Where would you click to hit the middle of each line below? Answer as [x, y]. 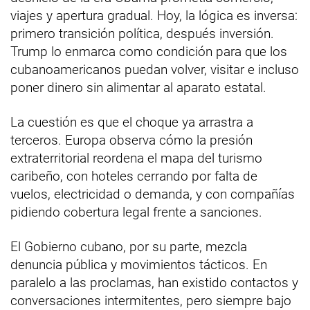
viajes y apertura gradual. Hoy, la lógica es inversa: [154, 16]
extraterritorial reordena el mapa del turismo [136, 158]
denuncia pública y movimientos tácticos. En [139, 265]
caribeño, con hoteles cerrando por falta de [134, 176]
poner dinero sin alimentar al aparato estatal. [138, 88]
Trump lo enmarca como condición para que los [149, 52]
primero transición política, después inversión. [142, 34]
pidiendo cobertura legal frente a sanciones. [136, 212]
